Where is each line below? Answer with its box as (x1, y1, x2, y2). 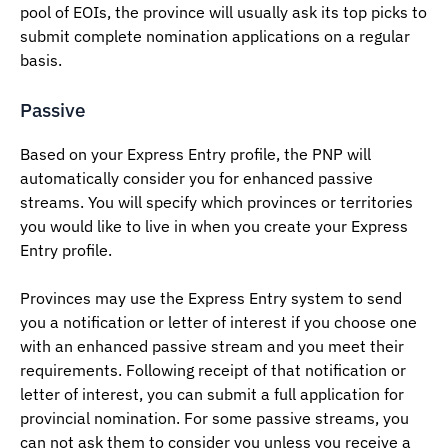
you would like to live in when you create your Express (20, 216, 408, 237)
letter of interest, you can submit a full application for (20, 384, 404, 405)
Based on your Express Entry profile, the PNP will (20, 144, 371, 165)
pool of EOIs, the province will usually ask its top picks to (20, 2, 427, 23)
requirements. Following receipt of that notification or (20, 360, 406, 381)
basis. (20, 50, 62, 71)
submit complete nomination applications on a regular (20, 26, 410, 47)
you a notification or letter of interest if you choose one (20, 312, 417, 333)
